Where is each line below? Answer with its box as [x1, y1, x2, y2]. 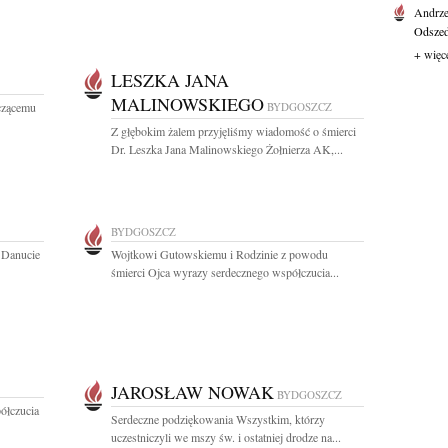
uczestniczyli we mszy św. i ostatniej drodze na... [111, 429, 341, 445]
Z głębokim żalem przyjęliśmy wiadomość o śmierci [111, 123, 356, 139]
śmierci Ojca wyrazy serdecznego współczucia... [111, 264, 339, 280]
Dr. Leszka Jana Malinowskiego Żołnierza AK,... [111, 141, 343, 157]
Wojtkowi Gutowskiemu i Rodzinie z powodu [111, 246, 328, 262]
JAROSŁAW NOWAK [111, 380, 274, 404]
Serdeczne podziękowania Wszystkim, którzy [111, 411, 325, 427]
